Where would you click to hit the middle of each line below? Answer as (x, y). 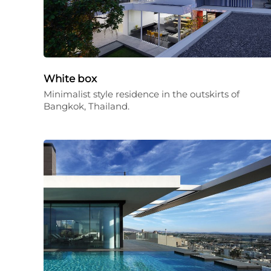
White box (70, 79)
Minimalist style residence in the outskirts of (142, 94)
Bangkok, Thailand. (87, 106)
